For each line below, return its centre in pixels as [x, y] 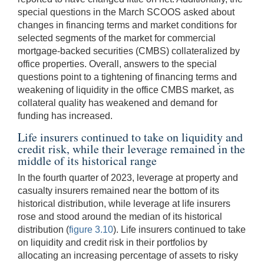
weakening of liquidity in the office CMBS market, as [126, 90]
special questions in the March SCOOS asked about [126, 12]
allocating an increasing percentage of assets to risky [128, 255]
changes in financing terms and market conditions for [127, 25]
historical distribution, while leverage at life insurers [124, 203]
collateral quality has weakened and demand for [118, 103]
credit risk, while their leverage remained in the [131, 148]
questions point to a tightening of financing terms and [127, 77]
